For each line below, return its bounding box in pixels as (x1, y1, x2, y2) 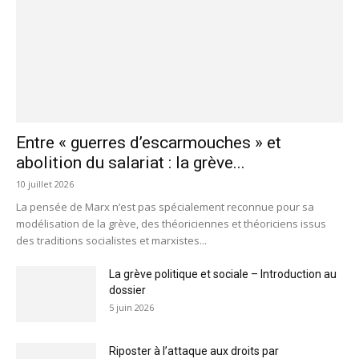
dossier (109, 283, 146, 296)
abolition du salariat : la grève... (16, 152, 245, 172)
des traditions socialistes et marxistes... (16, 232, 207, 248)
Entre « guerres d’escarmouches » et (16, 132, 281, 152)
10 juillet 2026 (16, 177, 74, 190)
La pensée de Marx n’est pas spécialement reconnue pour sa (16, 199, 314, 214)
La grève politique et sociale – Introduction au (109, 267, 337, 280)
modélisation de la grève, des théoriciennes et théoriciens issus (16, 216, 326, 231)
